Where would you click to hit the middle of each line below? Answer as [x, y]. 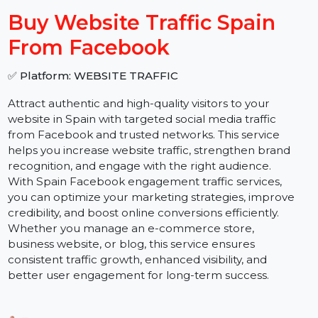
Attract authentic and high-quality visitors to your [146, 142]
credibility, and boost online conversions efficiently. [151, 257]
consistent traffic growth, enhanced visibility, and [145, 307]
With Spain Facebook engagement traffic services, [153, 225]
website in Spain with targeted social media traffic [149, 159]
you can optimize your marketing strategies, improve [159, 241]
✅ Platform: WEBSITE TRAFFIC [98, 113]
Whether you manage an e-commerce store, [138, 274]
